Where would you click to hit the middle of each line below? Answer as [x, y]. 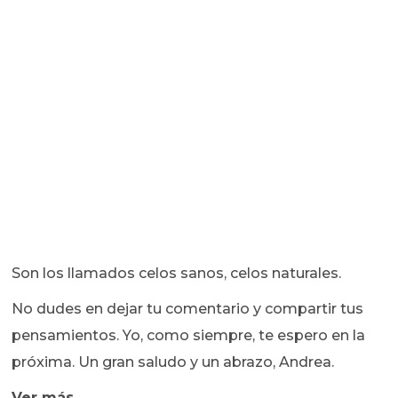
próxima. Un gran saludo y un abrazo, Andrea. [173, 362]
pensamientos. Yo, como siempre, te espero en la [189, 335]
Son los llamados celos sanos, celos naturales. [177, 273]
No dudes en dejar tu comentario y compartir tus [188, 308]
